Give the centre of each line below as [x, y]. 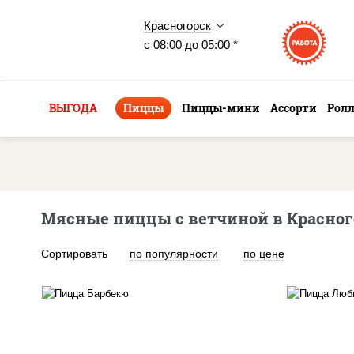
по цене [264, 254]
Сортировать [74, 254]
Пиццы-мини [221, 108]
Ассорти [294, 108]
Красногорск [177, 26]
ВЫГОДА [73, 108]
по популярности [174, 254]
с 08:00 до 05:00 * [191, 45]
